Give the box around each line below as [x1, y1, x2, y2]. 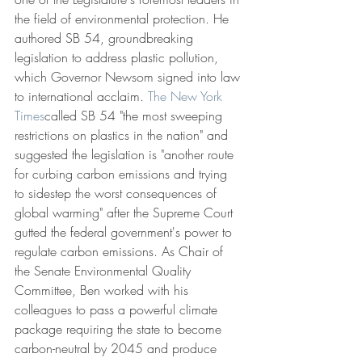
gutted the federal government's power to [15, 223, 236, 242]
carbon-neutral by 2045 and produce [15, 339, 221, 358]
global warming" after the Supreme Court [15, 204, 237, 222]
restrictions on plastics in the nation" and [15, 126, 232, 145]
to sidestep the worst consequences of [15, 184, 221, 203]
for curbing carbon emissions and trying [15, 165, 231, 183]
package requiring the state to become [15, 320, 225, 339]
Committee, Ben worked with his [15, 281, 192, 300]
